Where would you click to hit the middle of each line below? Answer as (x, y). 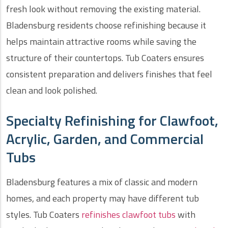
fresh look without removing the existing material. (103, 9)
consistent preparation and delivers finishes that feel (109, 74)
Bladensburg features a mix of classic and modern (102, 182)
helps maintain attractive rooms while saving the (101, 42)
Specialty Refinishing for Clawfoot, (112, 121)
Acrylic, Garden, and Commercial (105, 139)
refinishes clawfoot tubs (129, 215)
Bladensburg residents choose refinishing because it (106, 25)
